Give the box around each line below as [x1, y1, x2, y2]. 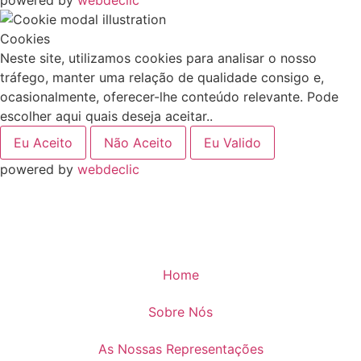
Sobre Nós [148, 304, 213, 321]
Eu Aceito [14, 135, 73, 151]
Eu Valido [204, 135, 261, 151]
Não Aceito [104, 135, 172, 151]
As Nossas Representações [98, 341, 263, 358]
